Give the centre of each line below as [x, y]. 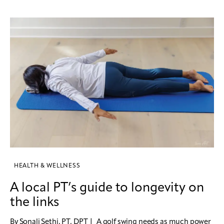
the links [34, 202]
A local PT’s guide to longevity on [107, 188]
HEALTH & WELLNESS [47, 166]
